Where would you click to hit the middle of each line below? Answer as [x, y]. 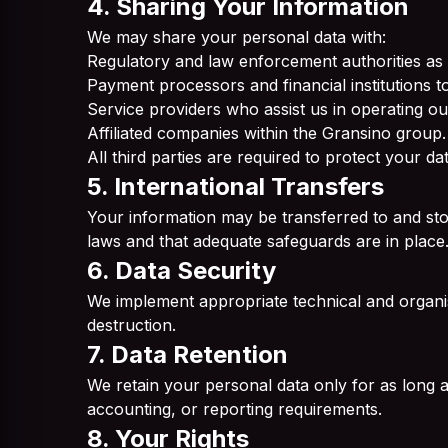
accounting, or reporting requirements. [234, 409]
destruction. [131, 325]
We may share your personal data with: [236, 37]
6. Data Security [181, 270]
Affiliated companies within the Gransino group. [266, 133]
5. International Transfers [235, 186]
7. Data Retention [187, 354]
